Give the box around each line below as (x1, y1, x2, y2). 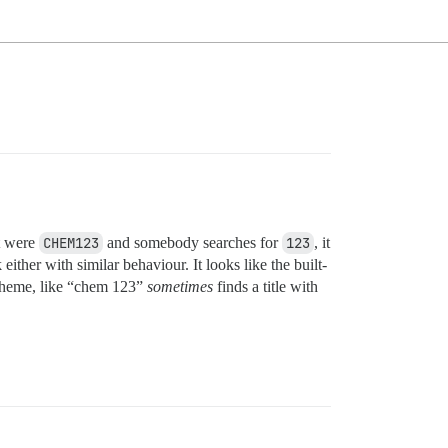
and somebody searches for (103, 234, 282, 252)
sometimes (147, 278, 213, 296)
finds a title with (213, 278, 318, 296)
